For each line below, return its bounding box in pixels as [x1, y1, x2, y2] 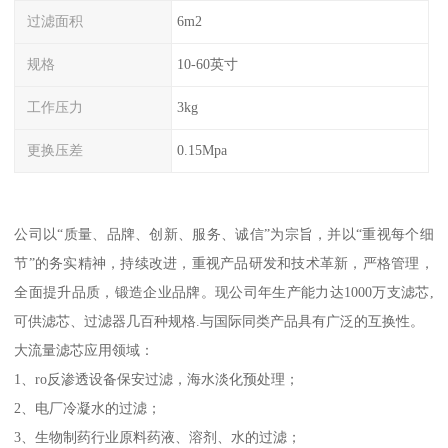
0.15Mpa [176, 141, 227, 158]
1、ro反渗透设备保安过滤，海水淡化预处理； [14, 371, 300, 388]
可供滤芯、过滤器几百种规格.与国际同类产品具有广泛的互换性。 [14, 313, 425, 330]
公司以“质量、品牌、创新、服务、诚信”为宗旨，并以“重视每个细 [14, 226, 434, 243]
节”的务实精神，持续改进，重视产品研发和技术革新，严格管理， [14, 255, 434, 272]
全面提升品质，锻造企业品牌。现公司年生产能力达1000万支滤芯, [14, 284, 434, 301]
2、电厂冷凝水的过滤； [14, 400, 162, 417]
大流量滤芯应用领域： [14, 342, 155, 359]
